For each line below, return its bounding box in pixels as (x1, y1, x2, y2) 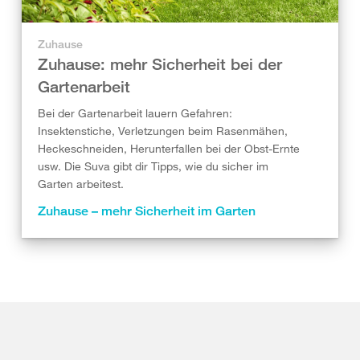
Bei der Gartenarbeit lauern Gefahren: (38, 105, 232, 120)
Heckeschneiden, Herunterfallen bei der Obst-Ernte (38, 141, 300, 155)
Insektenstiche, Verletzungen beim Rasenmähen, (38, 123, 288, 137)
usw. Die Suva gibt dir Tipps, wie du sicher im (38, 158, 268, 173)
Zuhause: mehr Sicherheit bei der (38, 54, 282, 73)
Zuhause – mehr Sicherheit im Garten (38, 202, 256, 219)
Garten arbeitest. (38, 176, 124, 190)
